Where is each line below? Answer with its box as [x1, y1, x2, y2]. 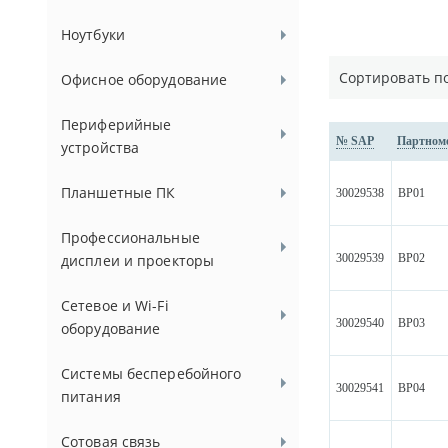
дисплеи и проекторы [61, 251, 215, 270]
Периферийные [61, 115, 172, 134]
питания [61, 387, 121, 406]
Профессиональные [61, 228, 200, 247]
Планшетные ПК [61, 183, 176, 202]
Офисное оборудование [61, 70, 228, 89]
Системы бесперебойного [61, 364, 242, 383]
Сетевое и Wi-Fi [61, 296, 169, 315]
